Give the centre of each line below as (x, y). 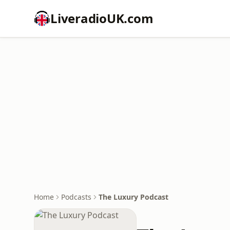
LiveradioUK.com (102, 18)
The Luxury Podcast (133, 197)
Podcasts (76, 197)
